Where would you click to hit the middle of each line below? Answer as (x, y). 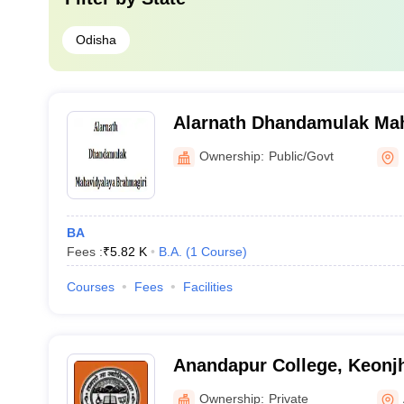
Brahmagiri (220, 146)
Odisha (96, 40)
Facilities (207, 287)
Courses (90, 287)
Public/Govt (301, 156)
